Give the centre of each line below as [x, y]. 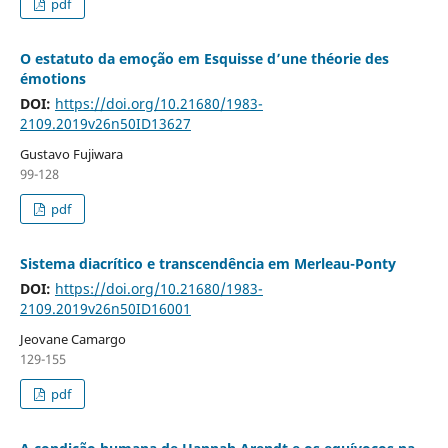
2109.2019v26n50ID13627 [105, 124]
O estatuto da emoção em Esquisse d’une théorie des [204, 59]
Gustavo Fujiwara [71, 154]
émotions [52, 79]
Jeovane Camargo [72, 339]
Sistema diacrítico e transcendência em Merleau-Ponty [207, 264]
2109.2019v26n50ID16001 [105, 309]
